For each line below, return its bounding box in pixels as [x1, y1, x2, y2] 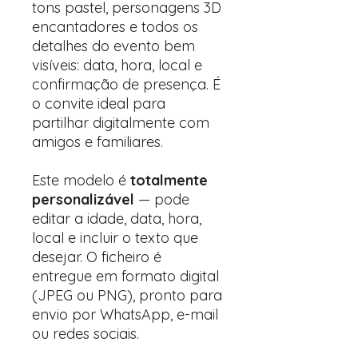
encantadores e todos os [32, 18, 198, 36]
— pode [134, 190, 189, 209]
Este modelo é [32, 171, 130, 189]
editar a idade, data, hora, [32, 209, 201, 228]
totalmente [130, 171, 208, 189]
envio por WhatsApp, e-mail [32, 305, 218, 324]
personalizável [32, 190, 134, 209]
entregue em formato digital [32, 267, 219, 285]
